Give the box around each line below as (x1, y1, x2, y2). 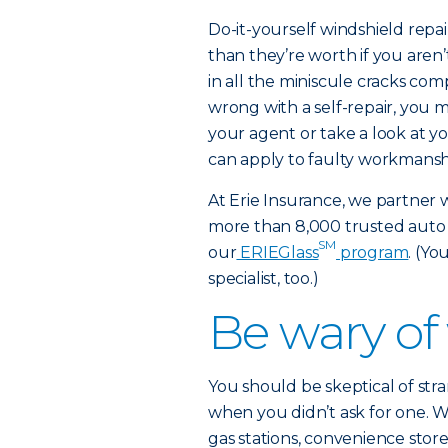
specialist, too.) (208, 269, 319, 288)
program (336, 243, 409, 262)
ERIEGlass (236, 243, 319, 262)
